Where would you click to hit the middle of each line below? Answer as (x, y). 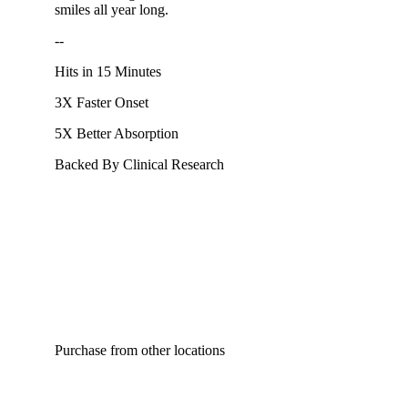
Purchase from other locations (140, 350)
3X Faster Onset (102, 103)
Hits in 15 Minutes (108, 72)
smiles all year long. (112, 10)
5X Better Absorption (117, 134)
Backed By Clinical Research (139, 165)
